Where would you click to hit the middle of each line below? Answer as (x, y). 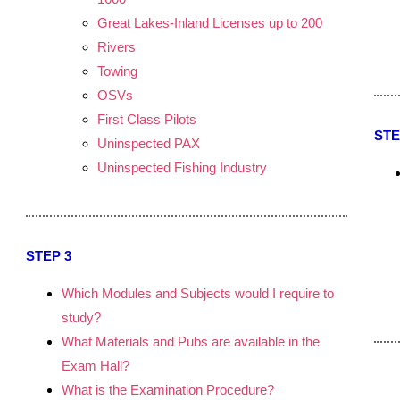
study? (81, 317)
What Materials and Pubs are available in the (191, 342)
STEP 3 (49, 256)
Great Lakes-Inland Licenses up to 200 (210, 23)
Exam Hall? (96, 366)
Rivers (117, 47)
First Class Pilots (147, 119)
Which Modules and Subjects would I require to (198, 293)
